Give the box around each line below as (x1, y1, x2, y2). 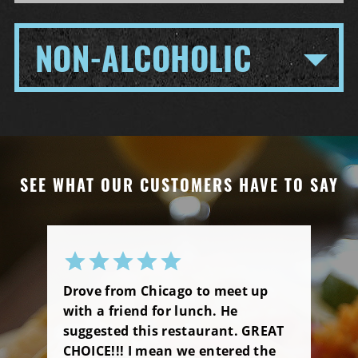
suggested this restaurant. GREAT (62, 322, 284, 340)
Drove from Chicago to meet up (62, 282, 268, 300)
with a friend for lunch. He (62, 302, 238, 320)
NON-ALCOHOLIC (34, 34, 253, 82)
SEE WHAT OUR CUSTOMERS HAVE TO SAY (19, 173, 339, 197)
